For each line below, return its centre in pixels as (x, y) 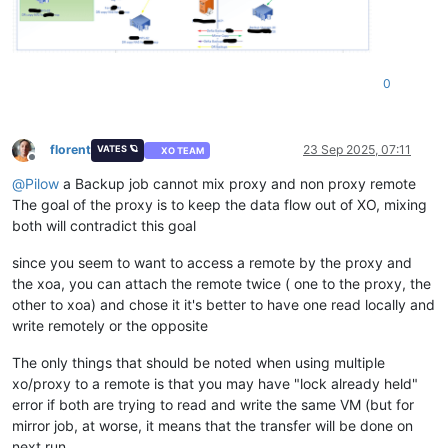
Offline (49, 165)
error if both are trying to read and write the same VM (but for (213, 405)
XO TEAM (183, 150)
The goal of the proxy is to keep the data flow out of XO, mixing (219, 205)
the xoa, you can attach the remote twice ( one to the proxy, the (221, 284)
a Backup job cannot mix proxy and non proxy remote (237, 184)
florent (70, 150)
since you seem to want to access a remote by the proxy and (212, 263)
